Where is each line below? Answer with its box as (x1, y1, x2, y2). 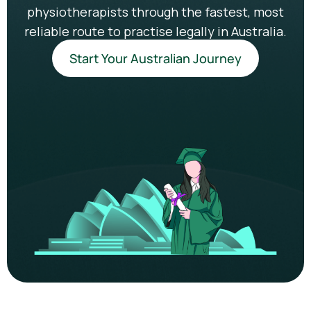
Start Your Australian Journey (69, 49, 242, 67)
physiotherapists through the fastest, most (27, 3, 284, 21)
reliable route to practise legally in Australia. (24, 23, 287, 40)
